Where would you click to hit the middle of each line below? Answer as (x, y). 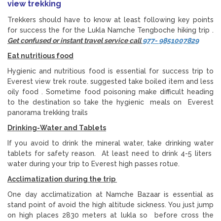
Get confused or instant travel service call (75, 40)
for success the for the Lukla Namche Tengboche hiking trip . (110, 30)
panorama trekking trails (48, 112)
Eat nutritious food (40, 55)
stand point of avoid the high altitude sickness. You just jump (110, 204)
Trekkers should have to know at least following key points (110, 19)
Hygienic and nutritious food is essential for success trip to (110, 71)
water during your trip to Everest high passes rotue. (93, 164)
